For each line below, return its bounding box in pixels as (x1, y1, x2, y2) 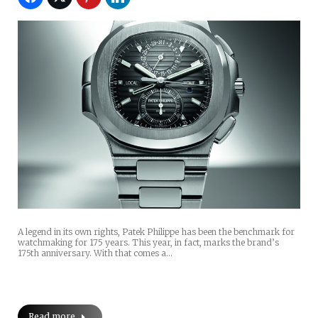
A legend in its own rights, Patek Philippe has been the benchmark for (18, 226, 295, 237)
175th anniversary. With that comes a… (18, 247, 172, 258)
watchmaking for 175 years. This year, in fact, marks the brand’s (18, 236, 279, 248)
